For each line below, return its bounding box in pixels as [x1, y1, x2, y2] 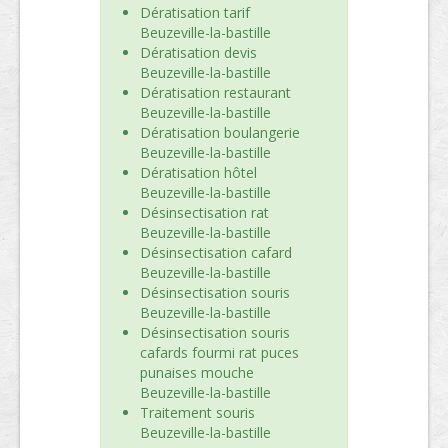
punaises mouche [140, 363, 254, 382]
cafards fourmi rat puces [140, 343, 299, 362]
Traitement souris [140, 403, 255, 422]
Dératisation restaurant [140, 83, 291, 102]
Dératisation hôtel [140, 163, 257, 182]
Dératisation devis [140, 43, 257, 62]
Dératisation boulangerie [140, 123, 300, 142]
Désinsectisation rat [140, 203, 269, 222]
